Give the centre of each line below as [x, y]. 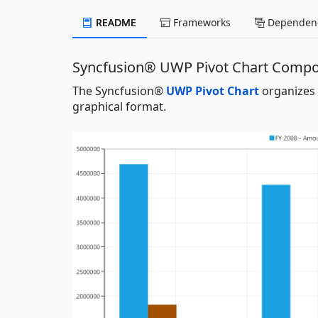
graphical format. [119, 106]
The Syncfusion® [119, 91]
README [115, 22]
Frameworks [201, 22]
